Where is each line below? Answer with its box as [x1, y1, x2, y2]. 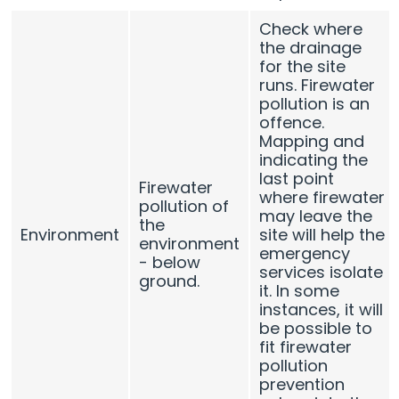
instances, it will [259, 297, 384, 321]
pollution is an [259, 92, 370, 115]
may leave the [259, 204, 373, 227]
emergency [259, 241, 351, 265]
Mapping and [259, 129, 365, 152]
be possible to [259, 316, 373, 339]
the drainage [259, 36, 362, 59]
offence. [259, 110, 325, 134]
